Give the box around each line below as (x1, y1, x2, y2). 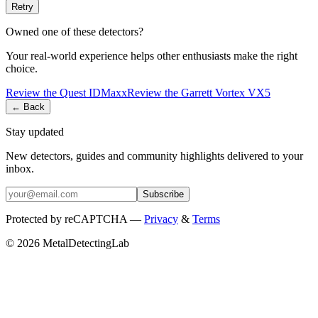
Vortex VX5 (215, 86, 270, 99)
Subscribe (143, 188, 184, 199)
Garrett (181, 86, 212, 99)
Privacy (144, 212, 178, 225)
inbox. (6, 162, 34, 175)
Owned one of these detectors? (6, 25, 143, 38)
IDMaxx (89, 86, 127, 99)
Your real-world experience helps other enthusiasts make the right (6, 49, 297, 62)
